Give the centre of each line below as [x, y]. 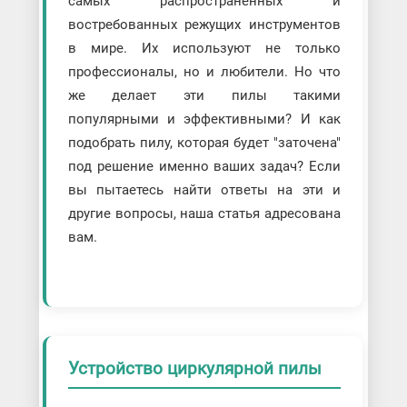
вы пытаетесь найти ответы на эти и [204, 189]
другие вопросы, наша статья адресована [204, 213]
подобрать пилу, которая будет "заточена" [204, 142]
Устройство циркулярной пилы [194, 368]
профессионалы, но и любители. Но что [204, 71]
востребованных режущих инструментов [204, 24]
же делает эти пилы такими [204, 95]
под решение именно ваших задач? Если [204, 166]
